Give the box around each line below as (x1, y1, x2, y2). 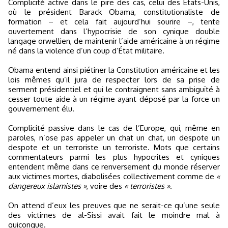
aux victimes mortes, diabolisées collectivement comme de (8, 172, 216, 181)
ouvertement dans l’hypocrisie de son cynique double (8, 26, 220, 36)
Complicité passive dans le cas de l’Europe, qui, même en (8, 123, 220, 133)
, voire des (87, 181, 124, 191)
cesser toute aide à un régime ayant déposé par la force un (8, 94, 220, 104)
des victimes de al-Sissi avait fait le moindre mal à (8, 210, 220, 220)
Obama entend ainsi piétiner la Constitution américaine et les (8, 65, 220, 75)
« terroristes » (124, 181, 170, 191)
